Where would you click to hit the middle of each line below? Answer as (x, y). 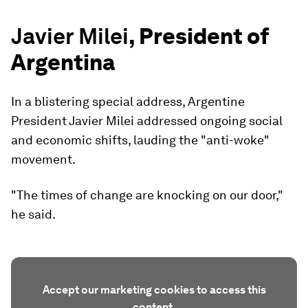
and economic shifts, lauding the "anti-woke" (140, 140)
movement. (43, 159)
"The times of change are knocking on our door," (147, 195)
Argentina (63, 62)
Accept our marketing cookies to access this (154, 290)
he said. (33, 214)
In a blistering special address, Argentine (128, 101)
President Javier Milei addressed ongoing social (147, 121)
